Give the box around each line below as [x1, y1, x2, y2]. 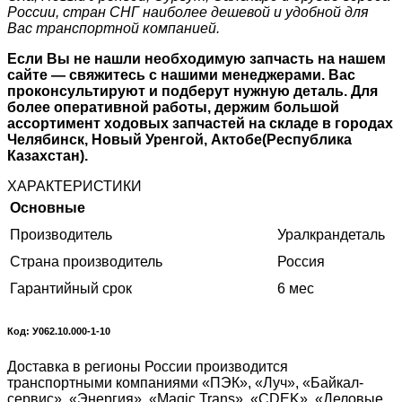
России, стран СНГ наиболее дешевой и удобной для [7, 4, 369, 21]
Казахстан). [7, 148, 88, 164]
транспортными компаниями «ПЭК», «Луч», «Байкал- [7, 375, 363, 391]
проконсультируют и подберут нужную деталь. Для [7, 83, 378, 100]
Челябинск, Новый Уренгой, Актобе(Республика [7, 132, 352, 148]
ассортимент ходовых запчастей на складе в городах [7, 116, 393, 132]
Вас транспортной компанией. [7, 21, 220, 37]
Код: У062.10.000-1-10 [7, 326, 110, 337]
